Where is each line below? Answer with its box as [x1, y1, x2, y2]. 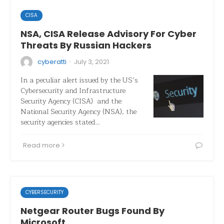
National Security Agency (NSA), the [20, 106, 136, 117]
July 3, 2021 [74, 57, 109, 66]
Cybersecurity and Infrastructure [20, 85, 125, 96]
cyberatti [37, 57, 66, 66]
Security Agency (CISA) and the [20, 95, 121, 107]
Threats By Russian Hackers [20, 39, 151, 51]
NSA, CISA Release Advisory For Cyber [20, 27, 196, 40]
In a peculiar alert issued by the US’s [20, 74, 138, 86]
